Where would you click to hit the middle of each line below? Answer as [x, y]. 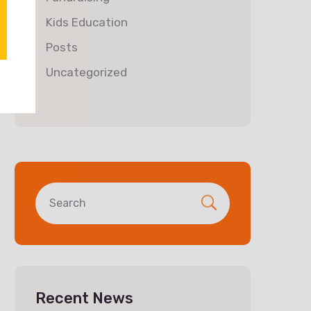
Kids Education [87, 22]
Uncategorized [86, 72]
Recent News [84, 298]
